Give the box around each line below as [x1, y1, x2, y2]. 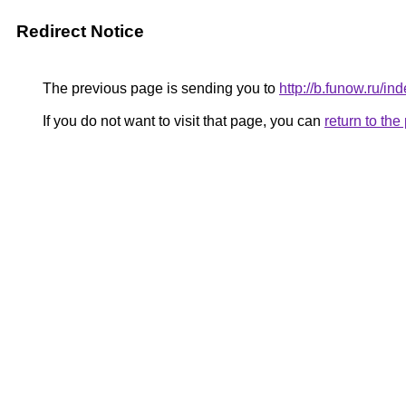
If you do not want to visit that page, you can [39, 113, 324, 129]
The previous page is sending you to [39, 81, 279, 96]
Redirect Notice [16, 22, 144, 41]
